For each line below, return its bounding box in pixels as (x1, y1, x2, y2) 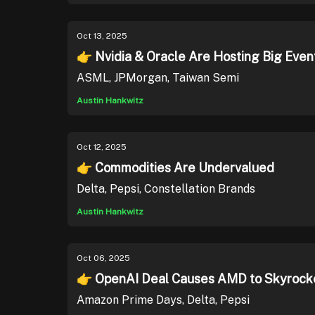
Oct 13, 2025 (77, 31, 127, 41)
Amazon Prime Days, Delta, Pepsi (77, 293, 250, 307)
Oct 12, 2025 (77, 142, 127, 152)
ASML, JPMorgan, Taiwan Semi (77, 71, 239, 84)
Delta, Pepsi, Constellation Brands (77, 182, 255, 195)
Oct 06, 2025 (77, 253, 130, 263)
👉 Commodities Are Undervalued (77, 160, 274, 175)
